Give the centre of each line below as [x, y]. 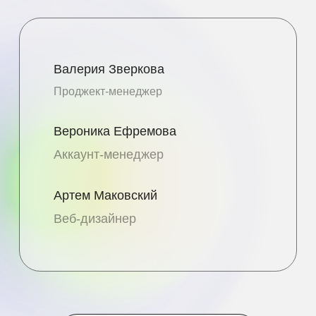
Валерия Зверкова [109, 69]
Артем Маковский [105, 195]
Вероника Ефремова [115, 131]
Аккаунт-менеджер [109, 154]
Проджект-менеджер [108, 91]
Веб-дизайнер [95, 219]
